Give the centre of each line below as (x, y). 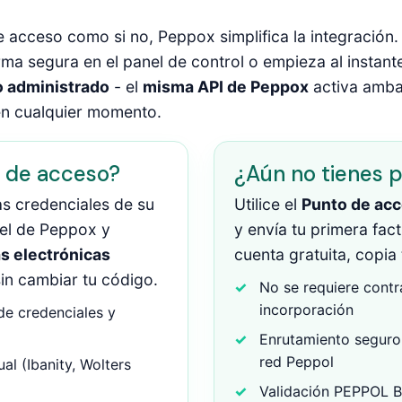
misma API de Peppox (225, 87)
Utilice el (267, 204)
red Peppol (296, 362)
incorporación (306, 310)
